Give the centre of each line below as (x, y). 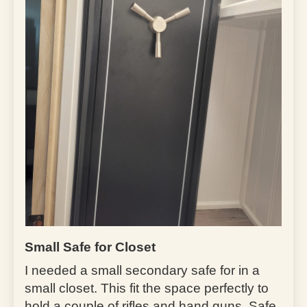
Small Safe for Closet (90, 247)
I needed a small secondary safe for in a (142, 270)
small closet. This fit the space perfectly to (147, 288)
